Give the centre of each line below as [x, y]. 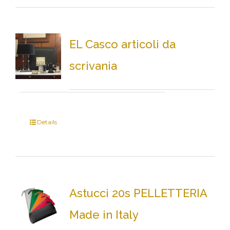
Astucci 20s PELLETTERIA [138, 193]
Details [47, 122]
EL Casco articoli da [122, 44]
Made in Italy [104, 215]
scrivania [93, 66]
